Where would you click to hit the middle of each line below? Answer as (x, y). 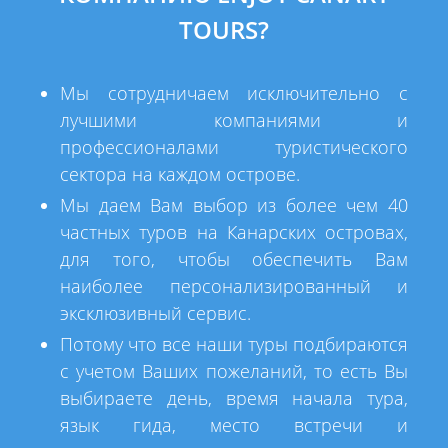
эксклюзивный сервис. (155, 313)
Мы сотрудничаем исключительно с (234, 93)
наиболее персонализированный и (234, 286)
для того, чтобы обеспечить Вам (234, 259)
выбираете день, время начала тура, (234, 398)
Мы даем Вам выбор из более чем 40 (234, 205)
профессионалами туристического (234, 147)
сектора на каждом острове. (180, 174)
